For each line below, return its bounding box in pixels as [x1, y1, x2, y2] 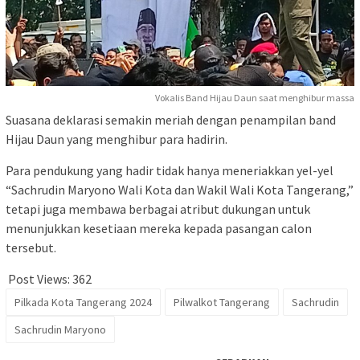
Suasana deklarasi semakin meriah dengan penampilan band [6, 112, 336, 129]
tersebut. [6, 239, 56, 256]
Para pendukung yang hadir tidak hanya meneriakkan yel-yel [6, 162, 333, 179]
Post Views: [8, 271, 70, 288]
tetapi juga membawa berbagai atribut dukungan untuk [6, 201, 310, 218]
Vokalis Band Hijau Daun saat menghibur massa [155, 92, 354, 104]
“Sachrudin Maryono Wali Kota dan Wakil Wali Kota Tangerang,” [6, 182, 354, 198]
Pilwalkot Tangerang [174, 295, 270, 310]
